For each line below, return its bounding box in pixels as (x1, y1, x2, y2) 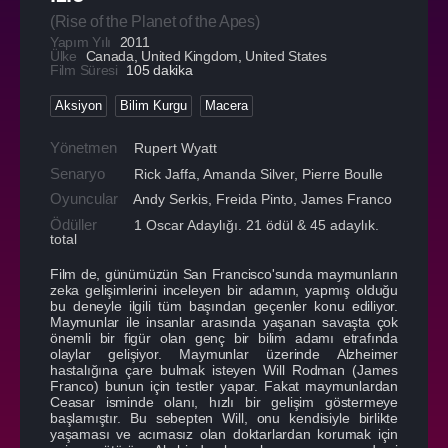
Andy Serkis (133, 190, 208, 207)
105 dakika (126, 61, 193, 78)
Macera (205, 97, 248, 113)
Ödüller (50, 215, 97, 233)
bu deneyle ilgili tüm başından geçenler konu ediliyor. (50, 297, 398, 314)
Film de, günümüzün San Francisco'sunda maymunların (50, 265, 398, 282)
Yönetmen (50, 138, 117, 156)
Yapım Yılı (50, 33, 115, 50)
